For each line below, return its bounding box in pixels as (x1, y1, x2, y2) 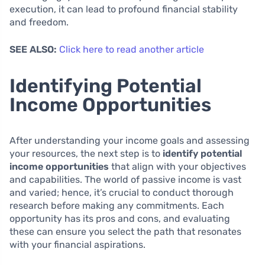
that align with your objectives (109, 160, 246, 172)
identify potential (163, 147, 242, 159)
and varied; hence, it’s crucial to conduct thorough (9, 186, 234, 198)
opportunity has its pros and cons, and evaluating (9, 212, 230, 224)
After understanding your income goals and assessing (9, 134, 250, 146)
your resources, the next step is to (9, 147, 163, 159)
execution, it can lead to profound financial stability (9, 3, 238, 15)
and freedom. (9, 16, 69, 28)
